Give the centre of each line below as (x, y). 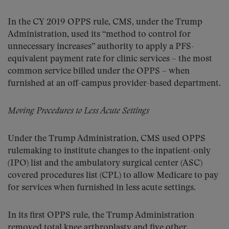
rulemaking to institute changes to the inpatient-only (109, 151)
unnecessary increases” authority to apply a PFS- (101, 47)
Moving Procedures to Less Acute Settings (78, 111)
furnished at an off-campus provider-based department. (114, 84)
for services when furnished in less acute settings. (102, 188)
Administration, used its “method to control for (99, 35)
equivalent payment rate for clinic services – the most (110, 59)
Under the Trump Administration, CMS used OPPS (107, 139)
